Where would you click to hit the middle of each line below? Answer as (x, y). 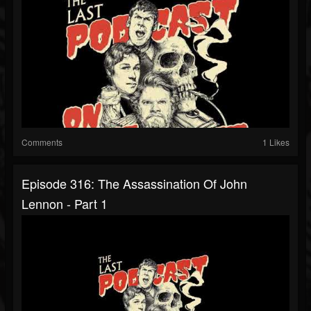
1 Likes (276, 142)
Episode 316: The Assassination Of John (134, 184)
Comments (42, 142)
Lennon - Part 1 (65, 204)
